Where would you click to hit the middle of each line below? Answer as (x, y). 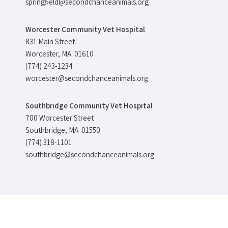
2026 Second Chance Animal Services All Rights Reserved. (134, 213)
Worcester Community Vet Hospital (85, 30)
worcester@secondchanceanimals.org (87, 78)
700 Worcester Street (60, 118)
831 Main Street (50, 42)
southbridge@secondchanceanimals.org (90, 155)
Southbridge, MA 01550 (63, 130)
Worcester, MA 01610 (60, 54)
